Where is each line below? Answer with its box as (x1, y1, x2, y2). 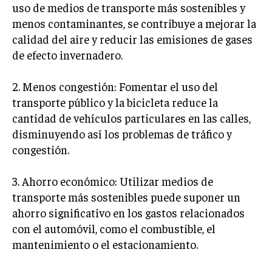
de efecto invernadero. (12, 47, 123, 62)
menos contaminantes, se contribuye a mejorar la (12, 16, 256, 30)
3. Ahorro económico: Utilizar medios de (12, 174, 213, 188)
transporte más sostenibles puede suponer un (12, 189, 240, 204)
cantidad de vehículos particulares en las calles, (12, 110, 251, 125)
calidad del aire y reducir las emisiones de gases (12, 32, 253, 46)
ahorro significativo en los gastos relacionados (12, 205, 245, 220)
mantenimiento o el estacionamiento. (12, 237, 198, 251)
